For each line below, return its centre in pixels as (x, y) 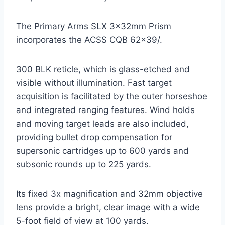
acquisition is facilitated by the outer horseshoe (112, 96)
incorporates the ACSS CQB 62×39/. (89, 39)
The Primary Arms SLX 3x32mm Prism (94, 26)
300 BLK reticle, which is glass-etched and (103, 69)
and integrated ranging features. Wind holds (105, 110)
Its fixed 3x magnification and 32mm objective (109, 194)
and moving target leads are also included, (102, 123)
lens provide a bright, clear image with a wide (108, 207)
